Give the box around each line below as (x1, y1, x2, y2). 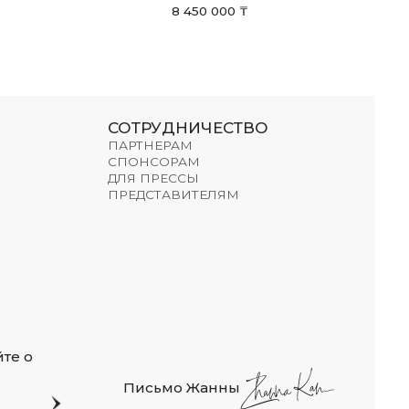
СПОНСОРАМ (108, 154, 201, 170)
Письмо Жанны (123, 379, 241, 397)
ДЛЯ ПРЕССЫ (108, 171, 200, 186)
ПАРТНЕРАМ (108, 138, 194, 153)
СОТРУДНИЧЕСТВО (108, 119, 269, 138)
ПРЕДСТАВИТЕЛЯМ (108, 187, 240, 203)
